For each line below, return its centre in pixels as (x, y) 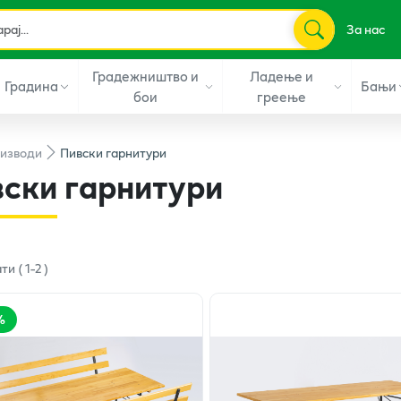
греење (282, 96)
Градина (31, 86)
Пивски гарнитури (113, 152)
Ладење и (282, 76)
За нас (365, 30)
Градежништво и (145, 76)
